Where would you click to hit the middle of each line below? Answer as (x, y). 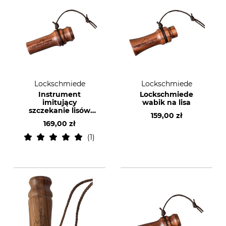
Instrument (60, 94)
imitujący (60, 102)
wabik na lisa (166, 102)
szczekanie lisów (60, 110)
